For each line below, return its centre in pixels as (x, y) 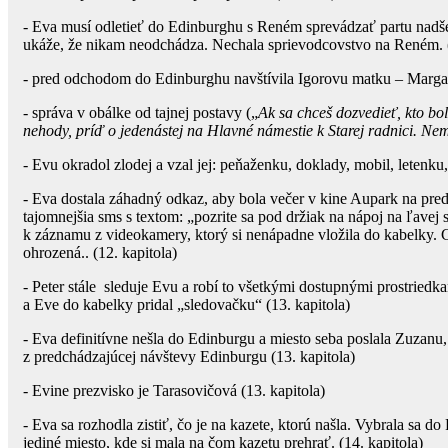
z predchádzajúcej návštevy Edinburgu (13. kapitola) (189, 356)
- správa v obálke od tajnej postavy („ (140, 112)
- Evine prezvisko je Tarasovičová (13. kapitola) (174, 390)
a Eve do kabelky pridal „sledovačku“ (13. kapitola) (186, 304)
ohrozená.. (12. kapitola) (100, 252)
